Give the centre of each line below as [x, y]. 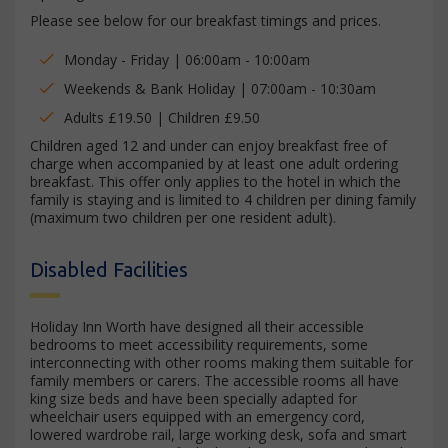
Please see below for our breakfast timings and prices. [205, 21]
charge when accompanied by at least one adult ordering [214, 164]
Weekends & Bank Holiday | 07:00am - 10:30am [220, 89]
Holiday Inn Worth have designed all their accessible [197, 327]
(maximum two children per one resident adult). [183, 218]
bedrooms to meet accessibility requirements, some [199, 345]
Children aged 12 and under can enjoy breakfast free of [208, 146]
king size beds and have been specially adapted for [193, 399]
